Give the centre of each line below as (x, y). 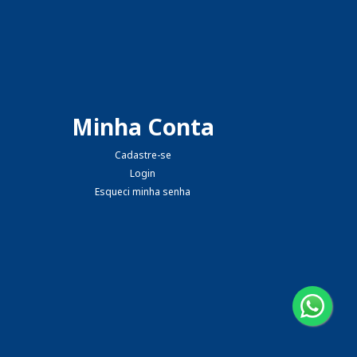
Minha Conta (143, 126)
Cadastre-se (143, 155)
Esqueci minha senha (143, 191)
